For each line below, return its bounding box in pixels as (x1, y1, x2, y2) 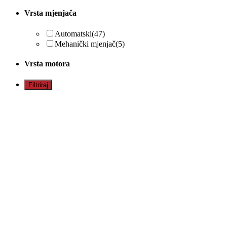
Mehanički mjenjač (55, 40, 116, 49)
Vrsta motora (24, 59, 70, 68)
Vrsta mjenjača (24, 8, 77, 17)
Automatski (55, 29, 92, 39)
